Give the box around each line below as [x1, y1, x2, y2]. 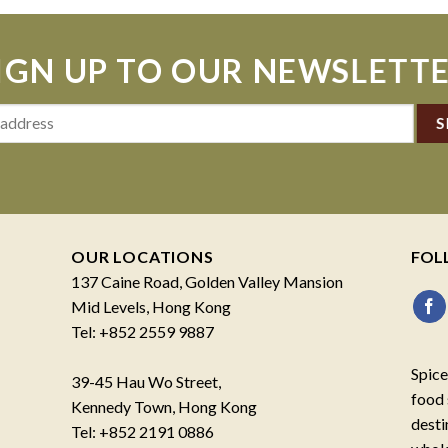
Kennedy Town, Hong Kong [71, 396, 258, 416]
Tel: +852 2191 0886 [71, 421, 215, 441]
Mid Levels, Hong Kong [71, 296, 232, 316]
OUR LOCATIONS [71, 246, 214, 266]
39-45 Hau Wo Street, [71, 371, 222, 391]
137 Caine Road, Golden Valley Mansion [71, 271, 344, 291]
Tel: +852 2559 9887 [71, 321, 215, 341]
